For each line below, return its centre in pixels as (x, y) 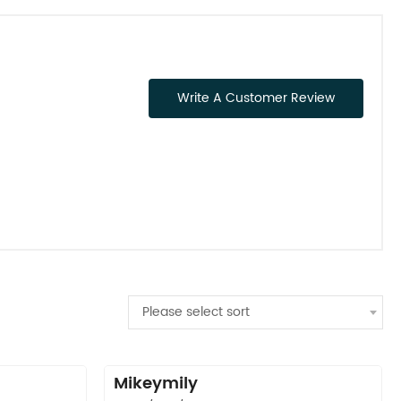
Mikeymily (156, 383)
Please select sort (196, 311)
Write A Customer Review (256, 98)
